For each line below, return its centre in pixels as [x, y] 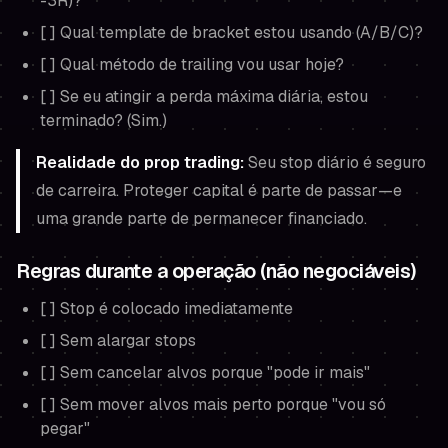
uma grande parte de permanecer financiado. [201, 218]
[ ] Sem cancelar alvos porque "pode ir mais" [205, 372]
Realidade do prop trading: [140, 162]
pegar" [65, 428]
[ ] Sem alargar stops [118, 340]
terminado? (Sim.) [103, 120]
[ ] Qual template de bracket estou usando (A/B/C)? [231, 32]
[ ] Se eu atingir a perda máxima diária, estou [204, 96]
